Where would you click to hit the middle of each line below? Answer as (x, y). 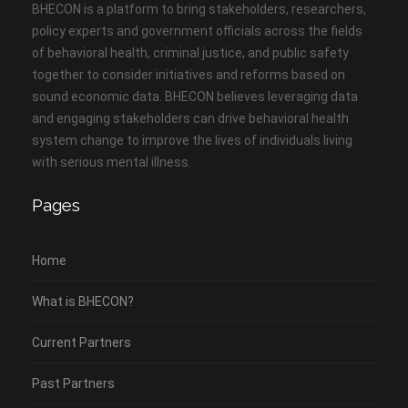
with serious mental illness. (112, 162)
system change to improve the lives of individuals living (192, 140)
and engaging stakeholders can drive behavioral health (190, 118)
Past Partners (73, 383)
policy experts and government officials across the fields (197, 31)
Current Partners (82, 342)
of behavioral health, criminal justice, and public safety (190, 53)
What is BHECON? (83, 301)
